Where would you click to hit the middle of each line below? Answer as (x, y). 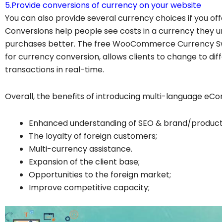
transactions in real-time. (55, 69)
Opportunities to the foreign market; (100, 174)
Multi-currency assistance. (81, 149)
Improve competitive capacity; (89, 187)
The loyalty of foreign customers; (93, 136)
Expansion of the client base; (84, 162)
